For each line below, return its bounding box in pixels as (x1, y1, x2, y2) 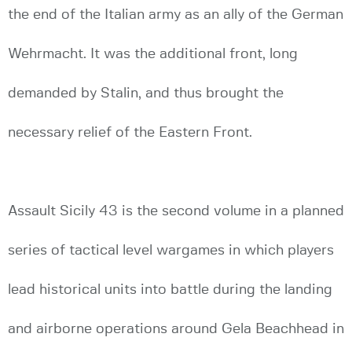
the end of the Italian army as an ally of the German (8, 8, 343, 22)
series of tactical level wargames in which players (8, 244, 334, 258)
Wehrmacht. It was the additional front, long (8, 47, 298, 61)
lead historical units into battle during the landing (8, 283, 332, 297)
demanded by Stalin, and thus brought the (8, 86, 284, 101)
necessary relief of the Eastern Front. (8, 126, 252, 140)
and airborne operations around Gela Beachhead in (8, 322, 344, 336)
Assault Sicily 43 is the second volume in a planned (8, 204, 344, 218)
